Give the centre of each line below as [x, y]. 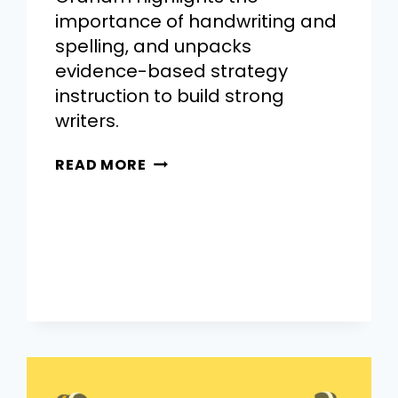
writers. [88, 120]
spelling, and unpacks [154, 46]
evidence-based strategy [172, 71]
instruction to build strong [170, 96]
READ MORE [101, 164]
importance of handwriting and [196, 21]
